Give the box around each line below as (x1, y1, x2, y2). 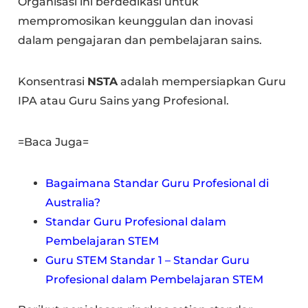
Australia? (45, 196, 101, 209)
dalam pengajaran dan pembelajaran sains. (18, 34, 263, 47)
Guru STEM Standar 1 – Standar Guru (45, 254, 250, 267)
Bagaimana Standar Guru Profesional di (45, 177, 269, 190)
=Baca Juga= (18, 135, 89, 148)
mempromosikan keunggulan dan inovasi (18, 14, 254, 27)
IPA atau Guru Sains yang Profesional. (18, 94, 230, 107)
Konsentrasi (18, 75, 88, 88)
